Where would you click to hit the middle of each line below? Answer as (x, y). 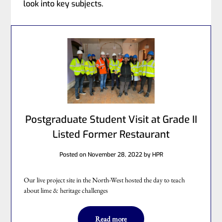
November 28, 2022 (115, 154)
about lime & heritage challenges (66, 190)
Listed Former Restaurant (111, 134)
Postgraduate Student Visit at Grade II (111, 119)
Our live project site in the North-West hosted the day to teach (105, 180)
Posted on (73, 154)
